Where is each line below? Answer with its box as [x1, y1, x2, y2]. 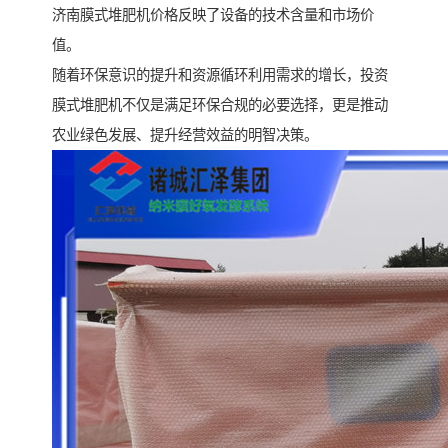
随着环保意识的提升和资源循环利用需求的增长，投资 [52, 67, 388, 84]
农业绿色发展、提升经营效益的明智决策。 [52, 127, 318, 144]
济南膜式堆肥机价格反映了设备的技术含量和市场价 [52, 7, 374, 24]
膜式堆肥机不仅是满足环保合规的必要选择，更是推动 [52, 97, 388, 114]
